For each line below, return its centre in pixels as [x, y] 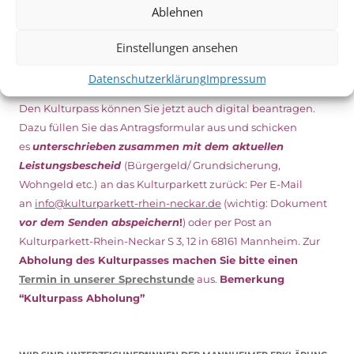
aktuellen [258, 146]
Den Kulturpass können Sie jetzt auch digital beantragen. [167, 108]
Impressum [236, 78]
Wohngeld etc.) [58, 184]
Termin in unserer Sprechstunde [107, 279]
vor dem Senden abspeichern [99, 222]
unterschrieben [74, 146]
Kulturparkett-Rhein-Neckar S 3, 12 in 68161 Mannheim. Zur [169, 241]
